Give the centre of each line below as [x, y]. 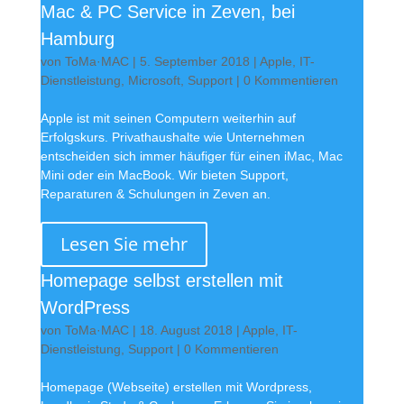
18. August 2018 [186, 330]
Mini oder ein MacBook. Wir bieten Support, [164, 174]
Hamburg [77, 38]
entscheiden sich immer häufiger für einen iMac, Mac [191, 156]
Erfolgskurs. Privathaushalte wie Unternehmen [172, 137]
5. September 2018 [194, 61]
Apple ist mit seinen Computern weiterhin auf [168, 118]
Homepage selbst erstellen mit [161, 280]
